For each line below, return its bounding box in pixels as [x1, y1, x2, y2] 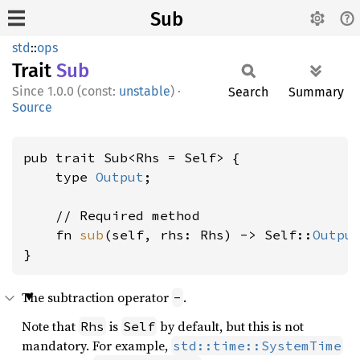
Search [228, 84, 268, 100]
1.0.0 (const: [47, 84, 119, 99]
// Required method [23, 207, 200, 223]
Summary [288, 84, 344, 100]
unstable [119, 84, 170, 99]
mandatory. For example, [22, 337, 171, 354]
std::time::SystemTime [173, 337, 342, 354]
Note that [22, 317, 79, 335]
